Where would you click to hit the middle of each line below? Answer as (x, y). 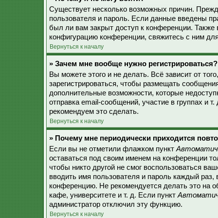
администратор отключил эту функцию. (116, 204)
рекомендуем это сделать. (94, 111)
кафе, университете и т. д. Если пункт (113, 195)
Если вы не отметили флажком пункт (113, 149)
